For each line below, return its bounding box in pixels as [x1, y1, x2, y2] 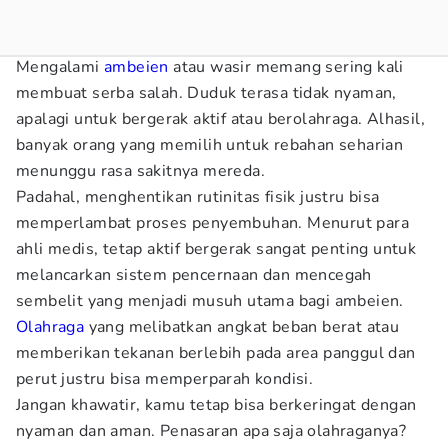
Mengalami [16, 56, 105, 78]
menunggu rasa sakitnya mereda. [16, 160, 270, 182]
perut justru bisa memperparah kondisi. [16, 368, 318, 390]
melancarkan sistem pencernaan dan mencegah [16, 264, 372, 286]
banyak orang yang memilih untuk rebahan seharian [16, 134, 404, 156]
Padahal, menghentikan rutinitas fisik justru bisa [16, 186, 380, 208]
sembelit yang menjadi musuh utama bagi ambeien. [16, 290, 404, 312]
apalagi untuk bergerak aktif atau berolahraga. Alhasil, [16, 108, 425, 130]
